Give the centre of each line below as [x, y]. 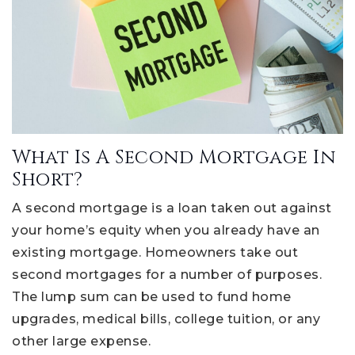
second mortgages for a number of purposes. [167, 274]
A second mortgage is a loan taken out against [172, 208]
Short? [47, 179]
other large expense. [81, 341]
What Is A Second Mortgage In [174, 157]
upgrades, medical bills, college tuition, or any [166, 319]
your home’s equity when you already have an [166, 230]
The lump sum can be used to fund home [152, 296]
